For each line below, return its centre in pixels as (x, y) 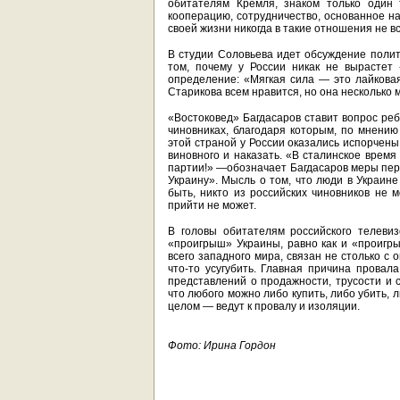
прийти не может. (212, 205)
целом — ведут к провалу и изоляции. (264, 306)
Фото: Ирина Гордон (222, 346)
